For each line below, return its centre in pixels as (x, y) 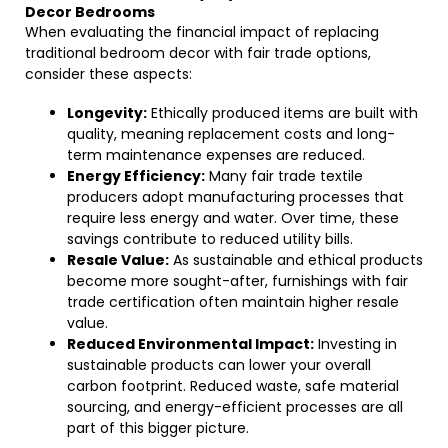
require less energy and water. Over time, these (233, 218)
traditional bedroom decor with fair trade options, (198, 53)
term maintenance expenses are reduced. (216, 155)
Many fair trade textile (284, 176)
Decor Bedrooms (90, 12)
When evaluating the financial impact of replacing (202, 32)
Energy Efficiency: (136, 176)
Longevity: (107, 113)
